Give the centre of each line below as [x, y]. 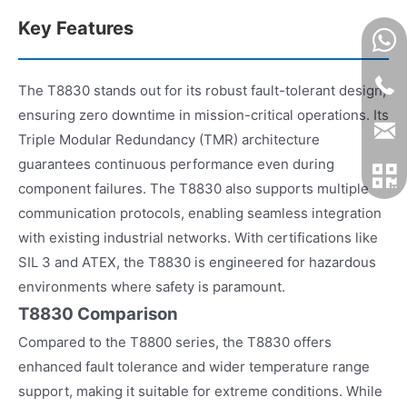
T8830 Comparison [98, 313]
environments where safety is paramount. [152, 286]
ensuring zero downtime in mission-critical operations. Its [203, 114]
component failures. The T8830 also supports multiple [194, 188]
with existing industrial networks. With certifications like [198, 237]
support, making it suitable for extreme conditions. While [200, 391]
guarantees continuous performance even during [176, 164]
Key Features [76, 28]
